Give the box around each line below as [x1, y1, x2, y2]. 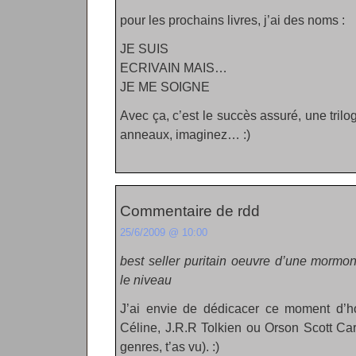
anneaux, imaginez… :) [120, 127, 250, 141]
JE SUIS [120, 41, 168, 56]
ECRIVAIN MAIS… [120, 60, 227, 75]
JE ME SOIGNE [120, 79, 210, 94]
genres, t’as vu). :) [120, 339, 219, 354]
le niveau [120, 273, 172, 287]
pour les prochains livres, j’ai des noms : [120, 13, 345, 27]
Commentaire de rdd [120, 203, 260, 219]
